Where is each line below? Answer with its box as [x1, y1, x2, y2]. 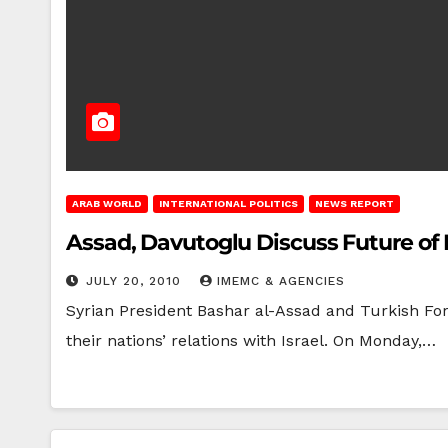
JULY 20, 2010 [86, 274, 186, 288]
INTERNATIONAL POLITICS [159, 198, 298, 209]
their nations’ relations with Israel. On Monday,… [66, 331, 436, 350]
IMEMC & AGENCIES [217, 274, 345, 288]
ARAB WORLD [72, 198, 142, 209]
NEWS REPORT [315, 198, 394, 209]
